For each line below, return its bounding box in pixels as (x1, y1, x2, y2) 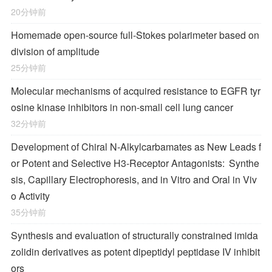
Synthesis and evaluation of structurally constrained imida (11, 228, 258, 242)
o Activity (11, 189, 50, 203)
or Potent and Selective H (11, 156, 121, 170)
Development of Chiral (11, 140, 110, 154)
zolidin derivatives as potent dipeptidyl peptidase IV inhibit (11, 245, 260, 259)
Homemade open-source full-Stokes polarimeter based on (11, 28, 259, 42)
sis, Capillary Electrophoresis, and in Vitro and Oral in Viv (11, 172, 257, 186)
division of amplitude (11, 44, 100, 58)
